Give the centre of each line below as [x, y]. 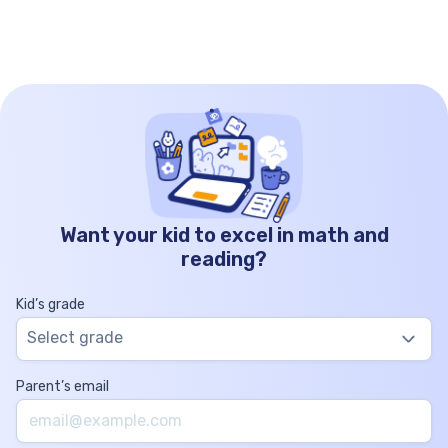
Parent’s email [62, 386]
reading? [224, 258]
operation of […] [92, 16]
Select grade [75, 337]
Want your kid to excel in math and [224, 234]
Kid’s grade [50, 304]
